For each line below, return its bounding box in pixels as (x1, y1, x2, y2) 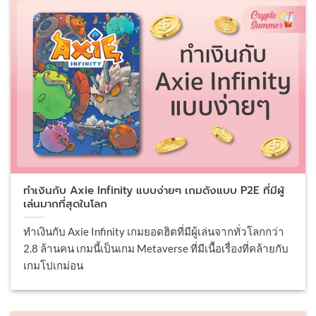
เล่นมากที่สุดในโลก (23, 195, 108, 212)
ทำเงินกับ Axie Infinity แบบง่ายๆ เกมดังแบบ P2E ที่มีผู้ (23, 181, 285, 198)
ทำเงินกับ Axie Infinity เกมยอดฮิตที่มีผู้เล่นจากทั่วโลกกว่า (23, 225, 285, 238)
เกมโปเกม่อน (23, 259, 84, 272)
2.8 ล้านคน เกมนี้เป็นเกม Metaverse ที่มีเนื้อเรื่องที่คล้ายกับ (23, 242, 289, 255)
